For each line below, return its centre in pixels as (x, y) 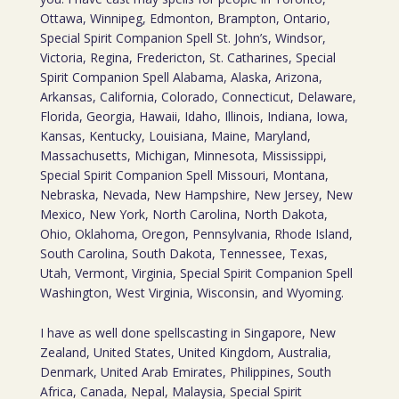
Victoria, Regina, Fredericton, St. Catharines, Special (187, 57)
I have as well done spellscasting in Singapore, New (187, 333)
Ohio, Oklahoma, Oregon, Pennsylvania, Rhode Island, (196, 234)
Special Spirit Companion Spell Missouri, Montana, (184, 175)
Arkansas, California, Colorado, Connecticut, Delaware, (198, 97)
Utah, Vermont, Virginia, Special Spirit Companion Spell (196, 273)
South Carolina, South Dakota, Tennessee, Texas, (183, 253)
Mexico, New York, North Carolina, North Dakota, (183, 214)
